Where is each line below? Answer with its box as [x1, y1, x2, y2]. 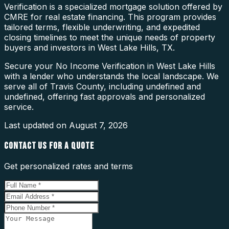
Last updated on [4, 120, 69, 130]
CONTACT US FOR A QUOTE [4, 140, 94, 152]
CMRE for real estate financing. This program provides [4, 11, 216, 22]
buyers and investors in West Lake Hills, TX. [4, 42, 175, 53]
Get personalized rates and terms [4, 161, 133, 172]
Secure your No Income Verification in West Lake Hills [4, 60, 215, 71]
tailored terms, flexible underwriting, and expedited [4, 21, 200, 32]
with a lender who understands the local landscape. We [4, 71, 219, 81]
